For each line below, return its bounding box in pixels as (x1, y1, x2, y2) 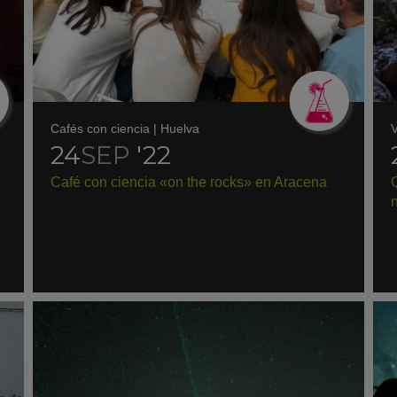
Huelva (160, 121, 200, 136)
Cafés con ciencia (51, 121, 151, 136)
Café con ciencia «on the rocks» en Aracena (51, 175, 328, 190)
